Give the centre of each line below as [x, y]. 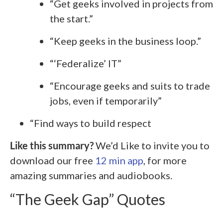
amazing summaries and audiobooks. [91, 175]
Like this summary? [53, 145]
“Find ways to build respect [91, 123]
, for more [165, 160]
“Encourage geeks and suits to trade [130, 85]
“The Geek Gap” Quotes [88, 199]
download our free [53, 160]
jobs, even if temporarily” [106, 100]
